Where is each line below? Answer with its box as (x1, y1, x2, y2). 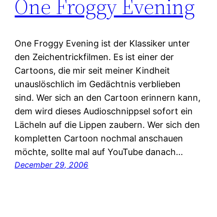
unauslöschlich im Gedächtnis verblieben (15, 79, 181, 90)
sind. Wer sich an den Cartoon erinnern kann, (15, 93, 201, 103)
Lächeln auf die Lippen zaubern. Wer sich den (15, 120, 201, 130)
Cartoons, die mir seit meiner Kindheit (15, 65, 170, 76)
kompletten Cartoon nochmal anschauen (15, 133, 184, 144)
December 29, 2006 (15, 160, 89, 170)
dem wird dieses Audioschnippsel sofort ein (15, 106, 193, 117)
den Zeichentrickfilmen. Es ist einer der (15, 52, 174, 62)
